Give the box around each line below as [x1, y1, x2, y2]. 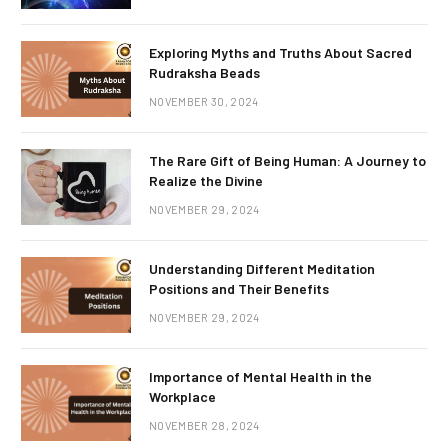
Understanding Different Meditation [149, 260, 375, 278]
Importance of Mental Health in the [149, 368, 372, 386]
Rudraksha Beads [149, 64, 260, 82]
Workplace [149, 388, 216, 406]
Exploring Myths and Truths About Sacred [149, 44, 412, 62]
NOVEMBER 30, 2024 [149, 95, 259, 109]
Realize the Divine [149, 172, 263, 190]
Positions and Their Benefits [149, 280, 329, 298]
